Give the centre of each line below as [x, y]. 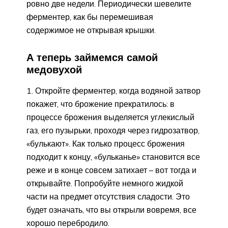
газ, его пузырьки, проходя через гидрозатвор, [113, 131]
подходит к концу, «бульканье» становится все [113, 157]
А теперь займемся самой [92, 57]
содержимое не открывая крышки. [91, 30]
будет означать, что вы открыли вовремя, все [111, 210]
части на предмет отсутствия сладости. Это [108, 197]
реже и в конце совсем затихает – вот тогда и [111, 170]
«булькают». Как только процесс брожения [106, 144]
